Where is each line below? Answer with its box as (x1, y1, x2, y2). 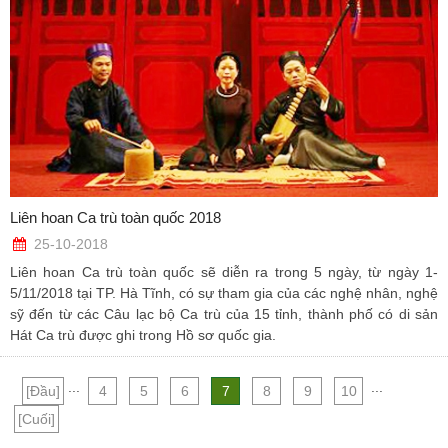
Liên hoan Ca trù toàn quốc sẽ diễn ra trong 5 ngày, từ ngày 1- (10, 264, 438, 281)
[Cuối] (18, 411, 55, 428)
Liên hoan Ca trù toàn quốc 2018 (10, 209, 221, 227)
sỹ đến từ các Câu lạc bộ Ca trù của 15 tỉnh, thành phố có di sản (10, 306, 438, 323)
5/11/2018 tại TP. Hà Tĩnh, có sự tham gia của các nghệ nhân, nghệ (10, 285, 438, 302)
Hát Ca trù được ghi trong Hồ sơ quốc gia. (10, 327, 276, 344)
